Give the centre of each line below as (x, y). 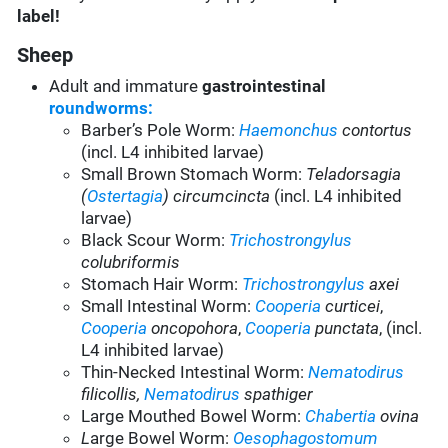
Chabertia (341, 416)
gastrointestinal (264, 86)
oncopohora (195, 328)
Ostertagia (125, 196)
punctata (347, 328)
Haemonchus (289, 130)
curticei (353, 306)
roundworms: (101, 108)
